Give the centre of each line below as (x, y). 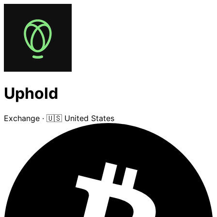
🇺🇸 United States (80, 118)
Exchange (22, 118)
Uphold (31, 93)
